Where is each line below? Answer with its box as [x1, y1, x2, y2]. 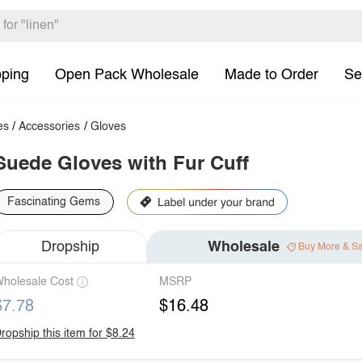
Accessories [19, 121, 81, 133]
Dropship [41, 239, 99, 255]
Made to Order [225, 67, 318, 82]
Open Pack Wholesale [55, 67, 199, 82]
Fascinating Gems [7, 196, 100, 208]
